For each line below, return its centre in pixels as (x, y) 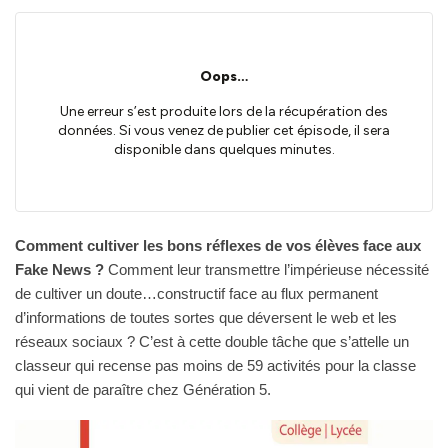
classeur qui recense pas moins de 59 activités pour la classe (215, 365)
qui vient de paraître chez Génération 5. (143, 389)
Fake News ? (59, 269)
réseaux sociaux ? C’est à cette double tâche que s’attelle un (212, 341)
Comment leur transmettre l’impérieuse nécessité (266, 269)
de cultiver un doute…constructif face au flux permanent (196, 293)
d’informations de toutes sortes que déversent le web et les (206, 317)
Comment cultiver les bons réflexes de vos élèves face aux (218, 245)
